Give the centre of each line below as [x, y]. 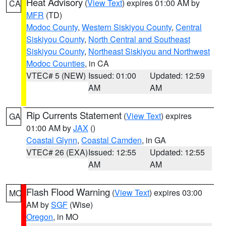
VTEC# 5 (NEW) [56, 75]
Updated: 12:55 [178, 152]
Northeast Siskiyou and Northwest [149, 51]
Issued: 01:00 [112, 75]
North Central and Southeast [139, 39]
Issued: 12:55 [112, 152]
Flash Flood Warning [68, 192]
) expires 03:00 [176, 192]
